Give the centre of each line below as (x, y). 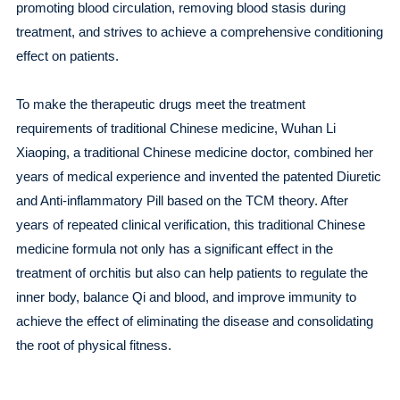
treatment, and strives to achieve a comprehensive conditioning (199, 32)
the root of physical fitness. (93, 345)
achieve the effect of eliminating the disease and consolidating (194, 321)
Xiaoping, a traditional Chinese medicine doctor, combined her (194, 152)
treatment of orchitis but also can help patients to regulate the (192, 273)
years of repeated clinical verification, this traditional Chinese (190, 225)
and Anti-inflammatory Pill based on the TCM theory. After (182, 200)
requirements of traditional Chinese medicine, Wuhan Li (175, 128)
